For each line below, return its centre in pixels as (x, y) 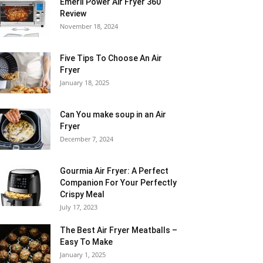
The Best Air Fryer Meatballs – (119, 230)
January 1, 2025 (83, 255)
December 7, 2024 (87, 139)
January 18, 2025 (85, 83)
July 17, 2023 (79, 207)
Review (73, 14)
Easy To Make (86, 242)
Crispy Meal (82, 195)
